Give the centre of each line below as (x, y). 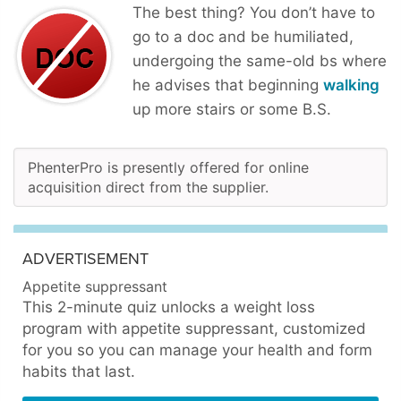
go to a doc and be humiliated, (243, 36)
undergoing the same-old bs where (260, 60)
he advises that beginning (228, 85)
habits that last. (79, 371)
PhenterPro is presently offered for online (168, 167)
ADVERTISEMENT (85, 258)
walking (351, 85)
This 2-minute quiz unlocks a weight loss (169, 307)
